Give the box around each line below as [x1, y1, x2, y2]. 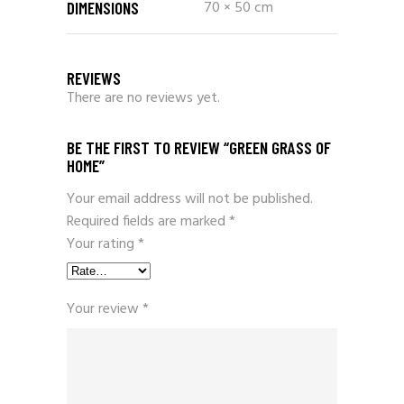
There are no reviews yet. [67, 86, 220, 110]
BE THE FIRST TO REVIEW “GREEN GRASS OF [67, 136, 331, 158]
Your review [67, 297, 142, 321]
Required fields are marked [67, 209, 229, 234]
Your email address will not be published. [67, 187, 313, 211]
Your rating [67, 232, 138, 256]
